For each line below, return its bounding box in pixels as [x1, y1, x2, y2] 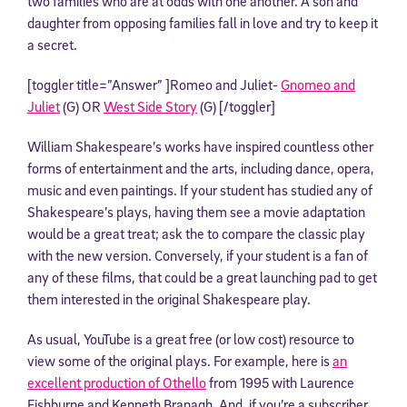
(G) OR [60, 96, 104, 115]
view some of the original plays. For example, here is [27, 351, 333, 370]
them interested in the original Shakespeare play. [27, 289, 311, 308]
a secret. [27, 35, 77, 54]
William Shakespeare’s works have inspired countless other [27, 136, 373, 155]
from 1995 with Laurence [206, 372, 354, 392]
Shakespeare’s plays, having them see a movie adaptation [27, 202, 365, 221]
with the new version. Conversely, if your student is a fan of [27, 245, 368, 264]
